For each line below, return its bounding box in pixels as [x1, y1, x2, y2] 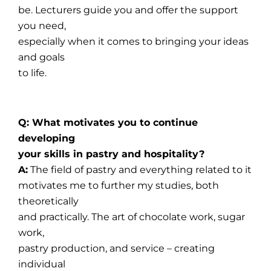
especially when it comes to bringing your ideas [18, 35, 249, 47]
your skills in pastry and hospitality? [18, 148, 205, 160]
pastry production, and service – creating [18, 242, 215, 254]
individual [18, 258, 66, 270]
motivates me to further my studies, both [18, 179, 220, 191]
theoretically [18, 195, 79, 207]
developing [18, 132, 76, 144]
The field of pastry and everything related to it [28, 163, 252, 175]
